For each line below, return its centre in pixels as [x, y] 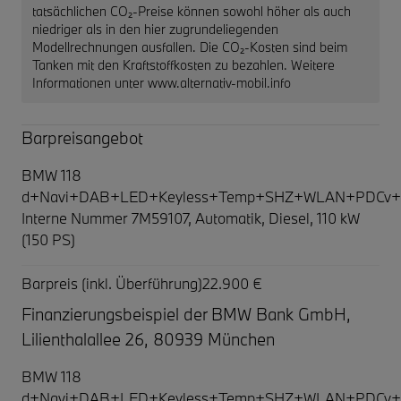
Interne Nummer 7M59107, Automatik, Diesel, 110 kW [191, 218]
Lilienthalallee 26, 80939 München [148, 339]
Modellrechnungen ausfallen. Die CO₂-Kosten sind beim [190, 47]
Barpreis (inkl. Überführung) [112, 283]
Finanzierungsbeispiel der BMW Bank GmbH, [186, 314]
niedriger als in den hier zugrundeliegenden [155, 29]
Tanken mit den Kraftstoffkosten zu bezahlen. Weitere [183, 64]
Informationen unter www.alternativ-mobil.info [162, 82]
